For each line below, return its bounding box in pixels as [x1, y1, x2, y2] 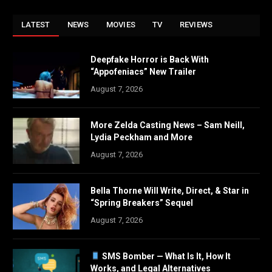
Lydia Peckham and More [90, 132, 192, 142]
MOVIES [106, 19, 136, 29]
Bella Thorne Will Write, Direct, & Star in [90, 185, 249, 195]
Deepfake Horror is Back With [90, 54, 209, 64]
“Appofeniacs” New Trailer [90, 66, 196, 76]
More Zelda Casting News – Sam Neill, [90, 120, 245, 130]
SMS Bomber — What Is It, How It [100, 251, 231, 261]
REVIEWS [179, 19, 213, 29]
